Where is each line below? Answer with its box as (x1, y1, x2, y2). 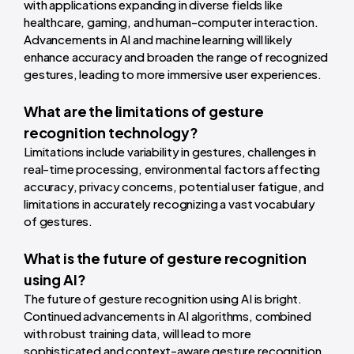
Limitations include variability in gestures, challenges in (24, 144, 317, 160)
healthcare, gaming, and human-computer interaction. (24, 14, 318, 30)
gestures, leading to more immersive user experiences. (24, 66, 322, 82)
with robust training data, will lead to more (24, 326, 251, 341)
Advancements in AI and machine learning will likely (24, 32, 292, 47)
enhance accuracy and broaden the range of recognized (24, 49, 329, 65)
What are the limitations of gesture (24, 102, 264, 121)
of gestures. (24, 213, 93, 229)
